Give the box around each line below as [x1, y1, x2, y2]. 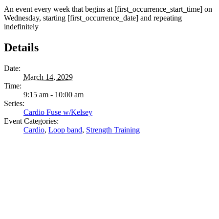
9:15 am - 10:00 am [23, 90, 84, 99]
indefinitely [4, 22, 39, 31]
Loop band [48, 125, 82, 134]
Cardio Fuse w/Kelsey [23, 108, 92, 116]
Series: [4, 99, 24, 108]
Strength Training [86, 125, 140, 134]
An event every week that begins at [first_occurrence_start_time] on [4, 4, 212, 13]
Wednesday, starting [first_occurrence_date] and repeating [4, 13, 182, 22]
